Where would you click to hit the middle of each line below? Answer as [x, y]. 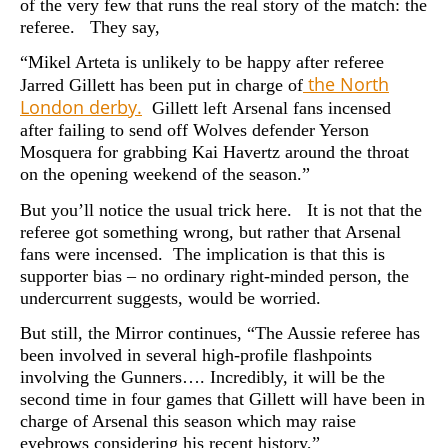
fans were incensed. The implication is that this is [202, 253]
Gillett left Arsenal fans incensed [266, 108]
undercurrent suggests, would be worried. [170, 297]
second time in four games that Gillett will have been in [222, 398]
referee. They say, [90, 26]
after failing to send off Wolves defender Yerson [194, 130]
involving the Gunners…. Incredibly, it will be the [202, 376]
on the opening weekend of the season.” [165, 174]
